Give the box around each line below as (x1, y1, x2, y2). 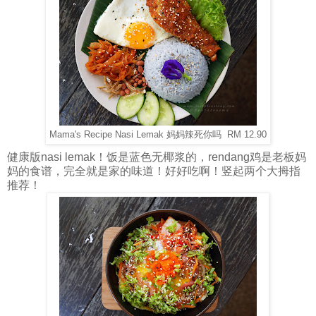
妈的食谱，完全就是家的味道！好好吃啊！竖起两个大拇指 (7, 165, 300, 178)
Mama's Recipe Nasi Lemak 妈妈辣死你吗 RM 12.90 (49, 130, 267, 140)
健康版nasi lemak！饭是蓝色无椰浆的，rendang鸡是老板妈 (7, 151, 306, 164)
